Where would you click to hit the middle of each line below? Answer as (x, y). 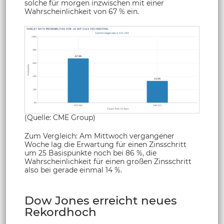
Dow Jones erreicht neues (101, 200)
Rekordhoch (60, 212)
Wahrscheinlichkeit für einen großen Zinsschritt (108, 161)
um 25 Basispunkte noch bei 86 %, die (90, 153)
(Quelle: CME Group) (60, 117)
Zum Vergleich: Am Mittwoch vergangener (99, 136)
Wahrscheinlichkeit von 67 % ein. (82, 11)
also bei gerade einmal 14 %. (73, 170)
